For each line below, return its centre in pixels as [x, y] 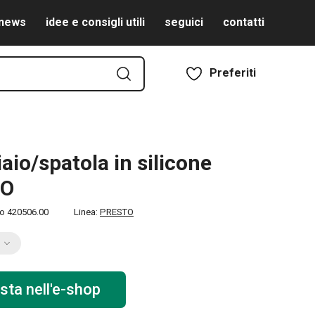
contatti [244, 22]
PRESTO [117, 212]
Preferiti [233, 73]
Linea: [87, 212]
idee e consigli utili [95, 22]
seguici [184, 22]
